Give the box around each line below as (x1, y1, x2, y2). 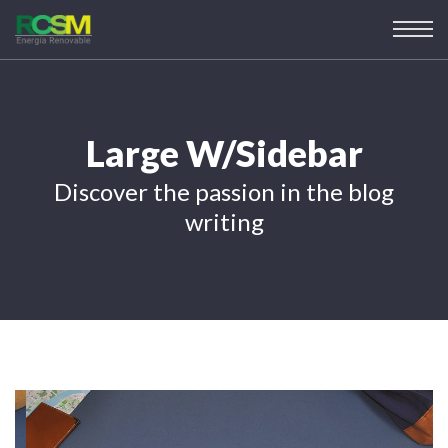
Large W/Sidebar (85, 131, 363, 175)
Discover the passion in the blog (54, 176, 394, 206)
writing (184, 206, 264, 236)
